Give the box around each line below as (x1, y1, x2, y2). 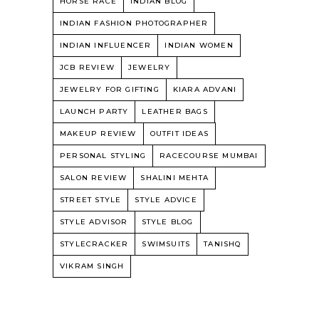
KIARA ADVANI (172, 84, 237, 94)
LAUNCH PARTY (60, 106, 129, 116)
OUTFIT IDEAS (150, 128, 209, 138)
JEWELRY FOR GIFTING (60, 84, 159, 94)
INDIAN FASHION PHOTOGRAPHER (60, 18, 209, 28)
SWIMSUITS (142, 239, 191, 249)
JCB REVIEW (60, 62, 115, 72)
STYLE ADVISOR (60, 216, 128, 226)
